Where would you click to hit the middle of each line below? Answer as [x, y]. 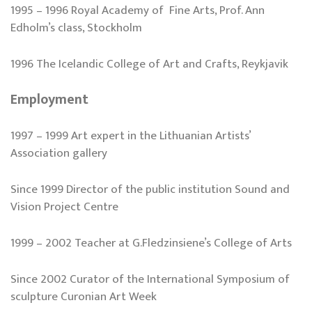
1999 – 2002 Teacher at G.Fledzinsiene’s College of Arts [151, 243]
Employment [49, 100]
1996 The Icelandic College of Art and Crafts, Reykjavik [149, 64]
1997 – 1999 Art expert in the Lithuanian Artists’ [131, 135]
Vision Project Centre [64, 206]
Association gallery [59, 153]
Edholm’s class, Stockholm [76, 28]
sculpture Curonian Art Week [84, 297]
